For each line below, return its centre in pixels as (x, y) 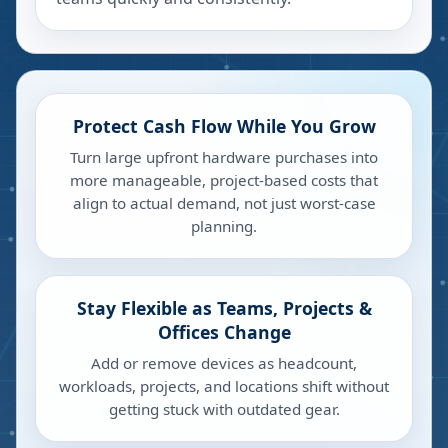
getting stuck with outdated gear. (224, 409)
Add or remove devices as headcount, (224, 363)
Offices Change (224, 332)
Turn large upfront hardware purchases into (224, 157)
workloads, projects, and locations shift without (224, 386)
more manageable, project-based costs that (224, 180)
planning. (224, 226)
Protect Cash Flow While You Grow (224, 126)
